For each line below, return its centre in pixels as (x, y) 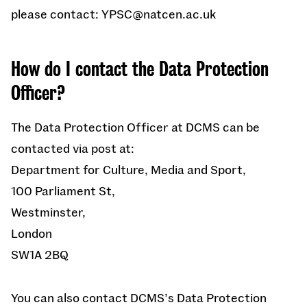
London (32, 233)
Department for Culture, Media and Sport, (128, 169)
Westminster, (48, 212)
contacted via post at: (73, 148)
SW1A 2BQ (40, 254)
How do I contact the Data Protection (140, 69)
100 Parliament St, (63, 191)
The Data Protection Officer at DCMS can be (135, 127)
